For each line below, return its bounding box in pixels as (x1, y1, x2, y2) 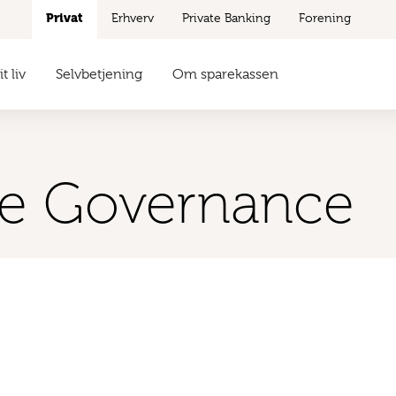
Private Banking (181, 11, 270, 25)
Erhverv (110, 11, 154, 25)
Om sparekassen (171, 66, 278, 82)
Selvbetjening (55, 66, 142, 82)
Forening (298, 11, 351, 25)
